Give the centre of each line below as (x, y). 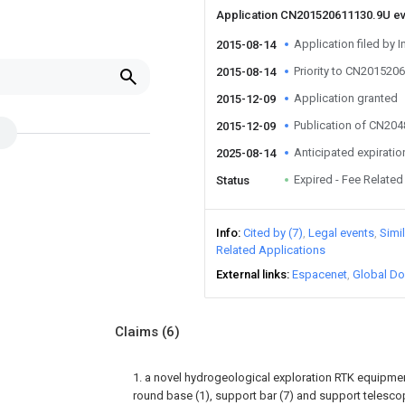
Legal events (341, 233)
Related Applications (271, 250)
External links (251, 274)
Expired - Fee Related (348, 179)
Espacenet (320, 274)
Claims (138, 332)
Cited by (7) (273, 233)
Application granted (346, 98)
